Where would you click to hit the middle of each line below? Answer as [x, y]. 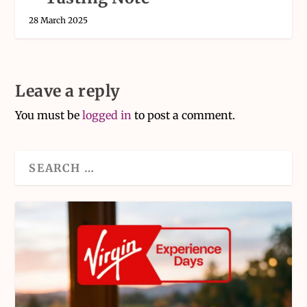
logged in [107, 115]
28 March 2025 [59, 21]
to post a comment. [184, 115]
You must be [49, 115]
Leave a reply [68, 91]
